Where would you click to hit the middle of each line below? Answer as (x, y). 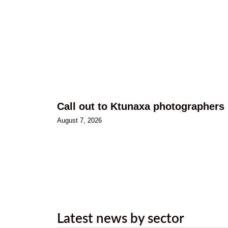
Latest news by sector (121, 219)
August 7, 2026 (79, 120)
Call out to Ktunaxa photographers (141, 106)
